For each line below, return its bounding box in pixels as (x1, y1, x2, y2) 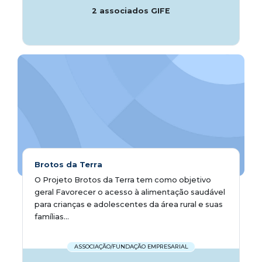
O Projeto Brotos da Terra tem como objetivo (35, 175, 211, 184)
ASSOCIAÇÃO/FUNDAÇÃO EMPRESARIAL (74, 243, 188, 250)
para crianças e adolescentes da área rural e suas (35, 199, 223, 209)
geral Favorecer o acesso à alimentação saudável (35, 187, 225, 196)
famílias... (35, 212, 69, 221)
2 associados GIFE (92, 6, 170, 15)
